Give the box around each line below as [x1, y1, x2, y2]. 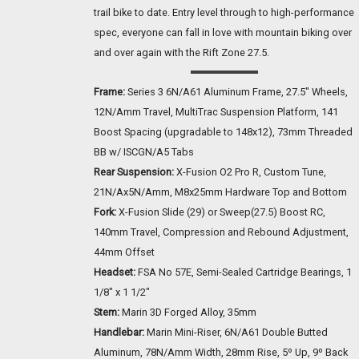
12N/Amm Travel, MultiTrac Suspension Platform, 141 [94, 106, 338, 119]
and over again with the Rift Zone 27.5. [94, 46, 269, 59]
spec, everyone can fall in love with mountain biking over [94, 26, 352, 39]
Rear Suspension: [94, 166, 174, 179]
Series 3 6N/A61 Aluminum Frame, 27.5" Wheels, [125, 86, 348, 99]
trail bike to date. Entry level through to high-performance [94, 6, 354, 19]
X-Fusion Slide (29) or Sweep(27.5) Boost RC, [116, 206, 325, 219]
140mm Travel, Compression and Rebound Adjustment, [94, 226, 349, 239]
